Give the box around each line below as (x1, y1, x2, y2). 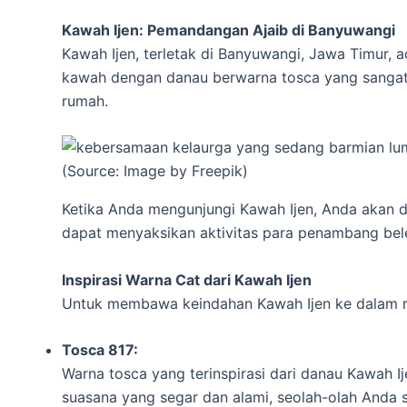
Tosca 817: (62, 341, 138, 360)
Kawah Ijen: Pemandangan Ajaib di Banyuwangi (62, 20, 395, 39)
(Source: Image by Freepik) (62, 162, 248, 181)
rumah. (62, 91, 108, 110)
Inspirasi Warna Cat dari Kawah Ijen (62, 270, 312, 289)
